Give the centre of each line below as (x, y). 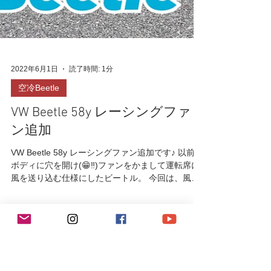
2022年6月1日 (34, 221)
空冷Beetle (39, 240)
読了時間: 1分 (91, 221)
